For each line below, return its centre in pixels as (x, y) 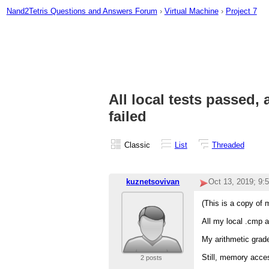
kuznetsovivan (153, 182)
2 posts (151, 258)
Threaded (228, 145)
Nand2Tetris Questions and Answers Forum (82, 11)
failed (127, 116)
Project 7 (241, 11)
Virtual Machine (191, 11)
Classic (137, 145)
